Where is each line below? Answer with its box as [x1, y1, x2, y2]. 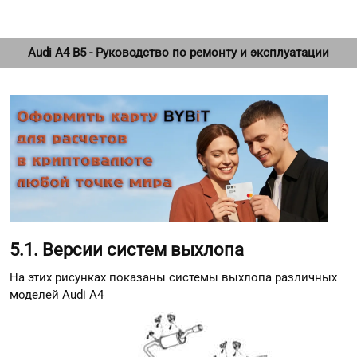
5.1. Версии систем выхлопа [10, 240, 244, 261]
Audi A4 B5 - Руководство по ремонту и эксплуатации [28, 45, 329, 60]
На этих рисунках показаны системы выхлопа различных [10, 269, 337, 284]
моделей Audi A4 [10, 287, 104, 302]
